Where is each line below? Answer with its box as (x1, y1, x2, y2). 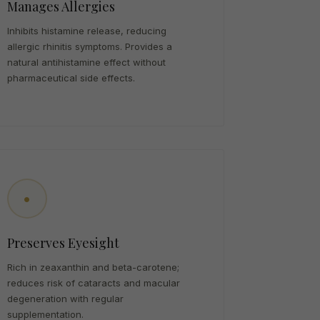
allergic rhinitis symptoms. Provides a (6, 41, 172, 52)
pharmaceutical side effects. (6, 72, 135, 84)
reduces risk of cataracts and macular (6, 277, 180, 289)
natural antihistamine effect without (6, 56, 166, 68)
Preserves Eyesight (6, 234, 119, 251)
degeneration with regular (6, 293, 124, 304)
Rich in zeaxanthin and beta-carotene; (6, 261, 179, 273)
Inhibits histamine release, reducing (6, 25, 166, 36)
